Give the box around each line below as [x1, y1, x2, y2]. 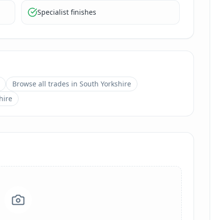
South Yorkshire [80, 79, 131, 88]
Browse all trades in [12, 79, 80, 88]
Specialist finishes [37, 7, 97, 17]
